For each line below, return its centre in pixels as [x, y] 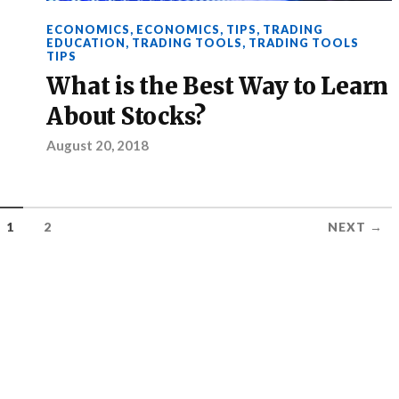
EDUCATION [86, 42]
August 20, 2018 [98, 145]
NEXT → [355, 227]
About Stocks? [126, 116]
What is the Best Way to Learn [217, 86]
